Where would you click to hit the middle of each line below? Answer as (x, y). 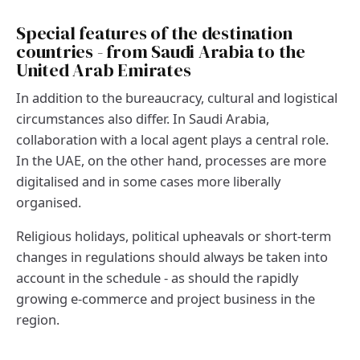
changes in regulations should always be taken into (172, 257)
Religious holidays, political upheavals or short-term (174, 236)
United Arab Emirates (104, 71)
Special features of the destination (155, 34)
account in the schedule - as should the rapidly (157, 278)
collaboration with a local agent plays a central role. (172, 140)
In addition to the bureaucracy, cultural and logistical (177, 98)
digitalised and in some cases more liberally (148, 182)
